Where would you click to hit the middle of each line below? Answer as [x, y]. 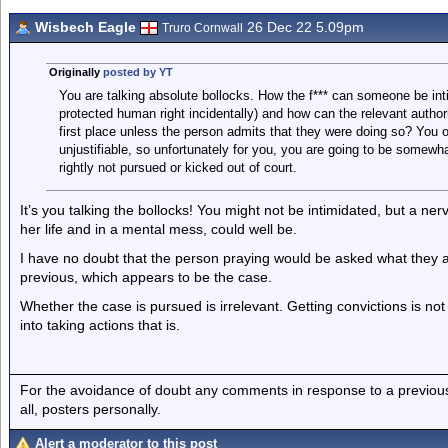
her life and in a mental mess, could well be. [158, 229]
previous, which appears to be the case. [146, 277]
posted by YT [137, 72]
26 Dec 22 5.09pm [303, 27]
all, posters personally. [90, 408]
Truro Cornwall [202, 28]
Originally [75, 72]
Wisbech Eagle [85, 27]
